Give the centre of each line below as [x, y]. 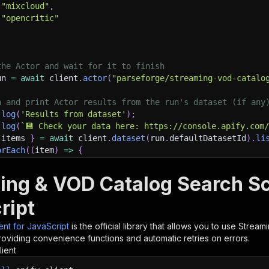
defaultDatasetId [208, 138]
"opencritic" [30, 18]
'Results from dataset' [73, 114]
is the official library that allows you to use [155, 226]
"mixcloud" [25, 6]
